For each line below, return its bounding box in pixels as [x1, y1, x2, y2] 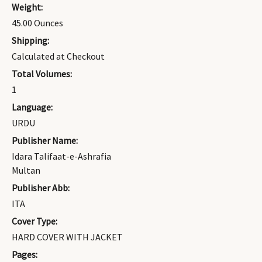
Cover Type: [12, 215, 57, 227]
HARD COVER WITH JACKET [12, 231, 123, 243]
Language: [12, 101, 53, 113]
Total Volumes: [12, 68, 72, 80]
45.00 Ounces [12, 17, 63, 29]
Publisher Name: [12, 135, 78, 147]
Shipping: [12, 35, 49, 47]
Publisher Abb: [12, 182, 70, 194]
